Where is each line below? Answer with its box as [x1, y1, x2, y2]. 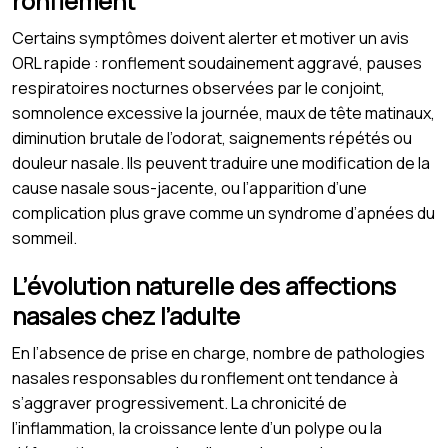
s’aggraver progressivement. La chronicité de [12, 391, 347, 414]
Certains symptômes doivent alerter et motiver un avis [12, 26, 409, 49]
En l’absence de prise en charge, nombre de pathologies [12, 341, 425, 364]
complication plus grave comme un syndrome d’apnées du [12, 201, 435, 224]
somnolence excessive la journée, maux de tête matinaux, [12, 101, 435, 124]
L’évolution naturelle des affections [12, 268, 396, 302]
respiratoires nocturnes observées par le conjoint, [12, 76, 385, 99]
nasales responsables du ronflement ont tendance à [12, 366, 398, 389]
